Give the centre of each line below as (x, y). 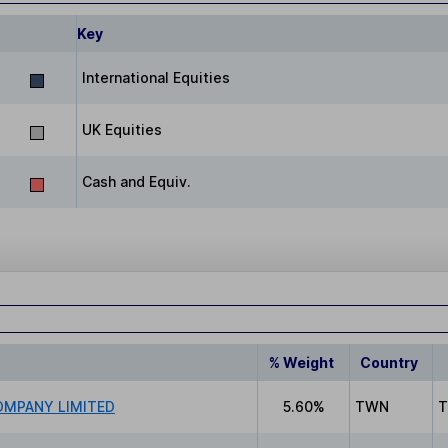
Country (388, 363)
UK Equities (122, 130)
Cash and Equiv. (136, 182)
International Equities (156, 78)
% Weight (301, 363)
